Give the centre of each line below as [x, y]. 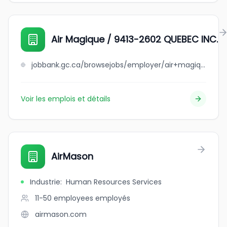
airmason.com [61, 214]
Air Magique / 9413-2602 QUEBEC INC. [135, 39]
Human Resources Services [114, 182]
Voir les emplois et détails [66, 99]
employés [113, 198]
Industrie [45, 182]
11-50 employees [64, 198]
